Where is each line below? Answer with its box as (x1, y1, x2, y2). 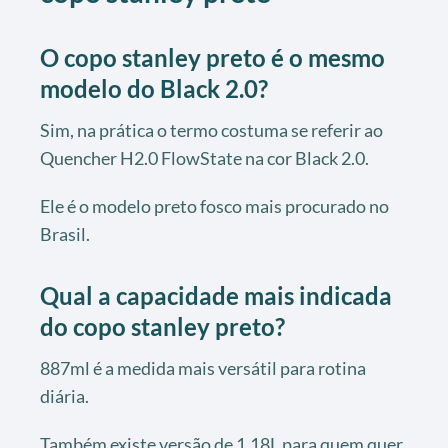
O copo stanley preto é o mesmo (40, 42, 385, 72)
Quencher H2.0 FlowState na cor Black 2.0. (40, 146, 369, 169)
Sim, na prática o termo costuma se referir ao (40, 118, 383, 141)
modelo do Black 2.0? (40, 73, 268, 103)
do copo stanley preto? (40, 311, 285, 341)
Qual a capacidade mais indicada (40, 280, 392, 310)
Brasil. (40, 222, 90, 245)
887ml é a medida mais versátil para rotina (40, 356, 366, 379)
